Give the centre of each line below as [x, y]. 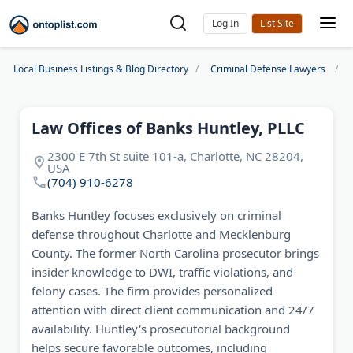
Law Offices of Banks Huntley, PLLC [168, 128]
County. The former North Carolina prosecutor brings [175, 253]
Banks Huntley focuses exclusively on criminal [156, 215]
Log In [225, 23]
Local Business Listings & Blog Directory [101, 69]
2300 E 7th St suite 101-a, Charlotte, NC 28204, [175, 156]
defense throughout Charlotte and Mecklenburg [161, 234]
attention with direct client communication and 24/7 [173, 310]
